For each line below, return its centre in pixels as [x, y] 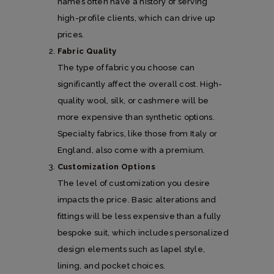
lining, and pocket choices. [111, 265]
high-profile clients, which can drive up [136, 18]
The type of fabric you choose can [126, 67]
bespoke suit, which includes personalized [143, 232]
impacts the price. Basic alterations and [137, 199]
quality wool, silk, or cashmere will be [133, 100]
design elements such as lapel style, [131, 249]
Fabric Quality [87, 51]
